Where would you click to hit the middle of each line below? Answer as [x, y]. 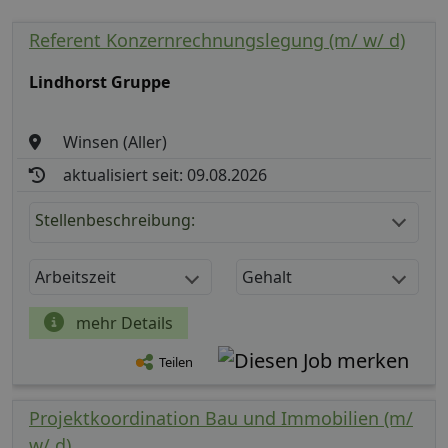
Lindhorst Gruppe [99, 81]
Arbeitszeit [75, 276]
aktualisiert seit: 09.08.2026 [165, 174]
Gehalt [267, 276]
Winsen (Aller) [115, 141]
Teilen [176, 362]
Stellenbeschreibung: [115, 219]
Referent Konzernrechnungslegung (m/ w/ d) [217, 39]
